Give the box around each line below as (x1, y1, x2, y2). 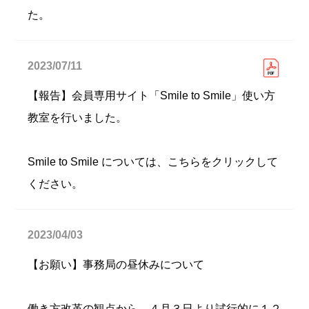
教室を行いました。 (28, 112, 127, 123)
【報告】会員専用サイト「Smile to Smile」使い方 (28, 90, 275, 101)
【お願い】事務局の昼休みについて (28, 259, 204, 270)
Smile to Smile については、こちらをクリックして (28, 156, 278, 168)
